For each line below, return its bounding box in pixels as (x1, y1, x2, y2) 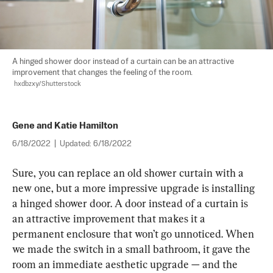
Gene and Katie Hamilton (12, 121, 118, 131)
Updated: (60, 140, 93, 149)
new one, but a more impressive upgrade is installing (12, 182, 257, 195)
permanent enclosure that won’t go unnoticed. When (12, 227, 257, 241)
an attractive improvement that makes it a (12, 212, 208, 225)
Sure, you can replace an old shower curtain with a (12, 166, 246, 180)
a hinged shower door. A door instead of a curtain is (12, 197, 250, 210)
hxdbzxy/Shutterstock (14, 80, 81, 88)
